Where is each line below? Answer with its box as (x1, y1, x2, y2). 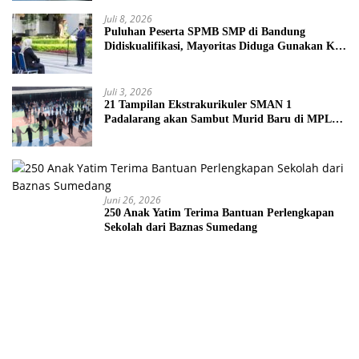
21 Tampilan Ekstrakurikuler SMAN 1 (104, 99, 292, 111)
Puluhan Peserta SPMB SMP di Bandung (104, 26, 305, 38)
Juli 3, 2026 (104, 85, 152, 99)
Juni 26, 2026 (104, 193, 161, 208)
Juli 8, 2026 (104, 12, 152, 26)
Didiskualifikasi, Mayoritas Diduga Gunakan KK (104, 40, 344, 53)
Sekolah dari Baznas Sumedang (104, 221, 257, 234)
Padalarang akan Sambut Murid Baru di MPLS (104, 113, 338, 126)
